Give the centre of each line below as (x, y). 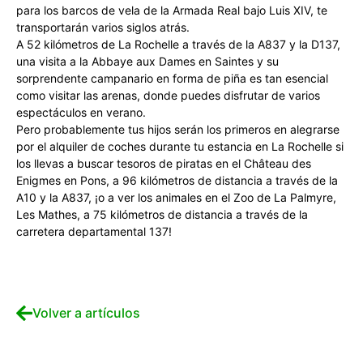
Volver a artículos (87, 313)
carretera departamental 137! (94, 231)
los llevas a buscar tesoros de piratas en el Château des (164, 163)
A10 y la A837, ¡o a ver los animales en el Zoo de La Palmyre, (176, 197)
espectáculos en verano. (81, 112)
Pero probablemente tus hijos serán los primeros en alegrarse (178, 129)
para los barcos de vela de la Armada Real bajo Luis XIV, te (172, 10)
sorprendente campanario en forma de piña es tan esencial (172, 78)
